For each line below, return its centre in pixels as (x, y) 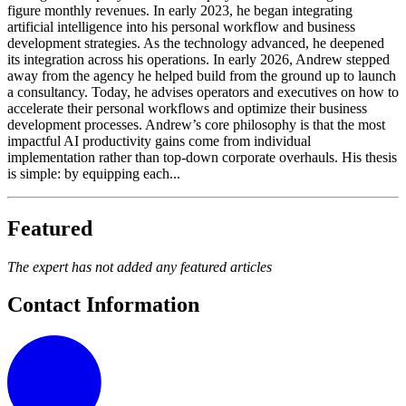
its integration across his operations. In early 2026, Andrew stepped (198, 59)
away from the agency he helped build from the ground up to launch (202, 75)
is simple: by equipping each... (94, 173)
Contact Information (103, 305)
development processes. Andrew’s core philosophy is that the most (196, 124)
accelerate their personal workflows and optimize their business (187, 108)
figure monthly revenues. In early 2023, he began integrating (180, 10)
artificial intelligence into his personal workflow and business (181, 26)
